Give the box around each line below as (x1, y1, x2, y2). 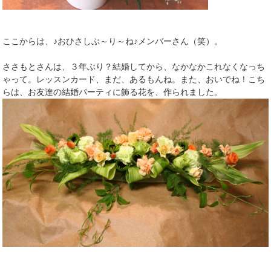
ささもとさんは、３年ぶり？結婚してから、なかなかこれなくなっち (2, 61, 266, 71)
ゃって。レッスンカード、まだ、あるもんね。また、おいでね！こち (2, 74, 266, 84)
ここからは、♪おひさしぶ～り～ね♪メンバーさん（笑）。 (2, 36, 223, 46)
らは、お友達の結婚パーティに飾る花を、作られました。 (2, 87, 223, 97)
